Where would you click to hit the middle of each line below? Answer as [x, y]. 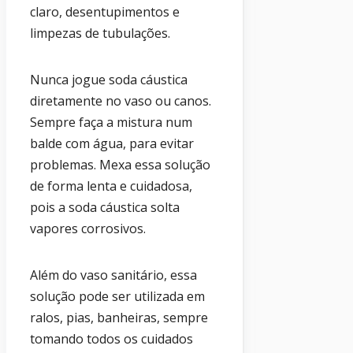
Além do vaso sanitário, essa [113, 275]
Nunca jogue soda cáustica [109, 80]
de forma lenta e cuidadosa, [111, 186]
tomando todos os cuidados [111, 339]
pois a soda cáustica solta [105, 208]
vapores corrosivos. [88, 229]
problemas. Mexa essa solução [120, 165]
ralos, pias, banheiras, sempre [119, 318]
